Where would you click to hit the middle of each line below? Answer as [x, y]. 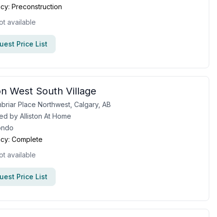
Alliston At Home [46, 116]
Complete [27, 139]
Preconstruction [37, 7]
